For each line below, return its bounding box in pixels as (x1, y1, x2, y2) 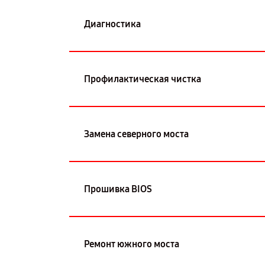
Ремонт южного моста (84, 238, 179, 250)
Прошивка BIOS (84, 183, 152, 195)
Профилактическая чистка (84, 73, 201, 85)
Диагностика (84, 18, 141, 30)
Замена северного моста (84, 128, 189, 140)
